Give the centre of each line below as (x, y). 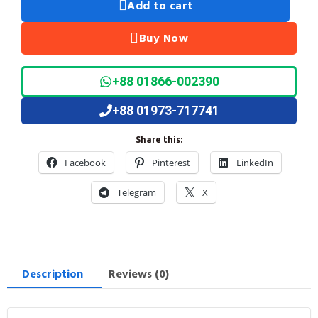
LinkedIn (254, 162)
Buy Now (163, 38)
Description (53, 274)
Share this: (159, 139)
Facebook (85, 162)
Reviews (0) (139, 274)
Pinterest (171, 162)
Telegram (136, 192)
